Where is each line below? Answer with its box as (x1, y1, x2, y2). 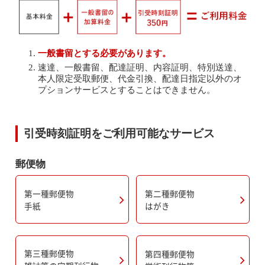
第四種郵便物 (144, 247, 195, 260)
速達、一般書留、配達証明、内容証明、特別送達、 (37, 62, 242, 72)
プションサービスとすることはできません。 (37, 85, 215, 95)
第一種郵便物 (24, 187, 75, 199)
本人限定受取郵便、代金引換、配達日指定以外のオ (37, 73, 242, 83)
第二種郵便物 (144, 187, 195, 199)
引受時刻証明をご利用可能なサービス (23, 127, 215, 140)
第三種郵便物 (24, 247, 75, 260)
